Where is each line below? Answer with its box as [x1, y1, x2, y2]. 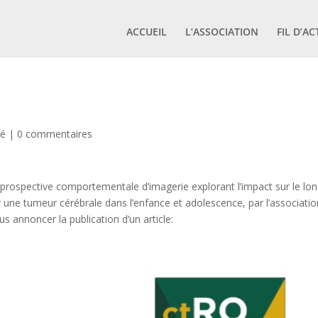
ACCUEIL [126, 25, 167, 38]
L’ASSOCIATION [185, 25, 258, 38]
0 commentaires [17, 127, 93, 141]
